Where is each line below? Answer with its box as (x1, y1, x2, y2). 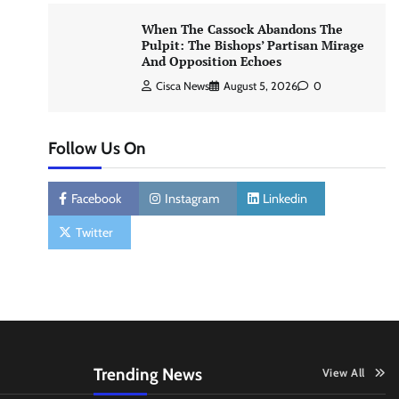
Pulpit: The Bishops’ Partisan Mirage (141, 36, 364, 53)
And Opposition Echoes (141, 52, 285, 69)
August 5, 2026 (223, 78, 297, 93)
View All (322, 365, 365, 379)
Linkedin (262, 190, 307, 207)
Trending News (93, 363, 202, 385)
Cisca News (155, 78, 209, 93)
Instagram (164, 190, 219, 207)
